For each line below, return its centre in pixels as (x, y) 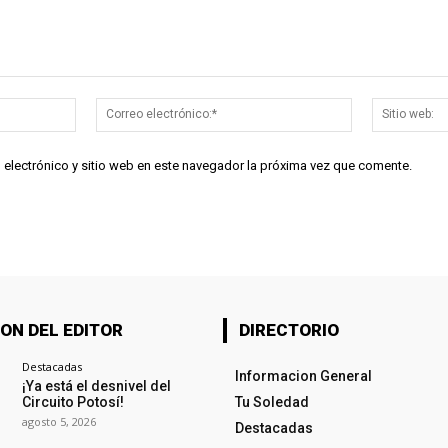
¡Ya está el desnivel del (96, 385)
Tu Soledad (271, 401)
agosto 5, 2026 (58, 421)
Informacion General (303, 375)
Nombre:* (107, 107)
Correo (372, 107)
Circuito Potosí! (72, 401)
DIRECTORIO (288, 329)
